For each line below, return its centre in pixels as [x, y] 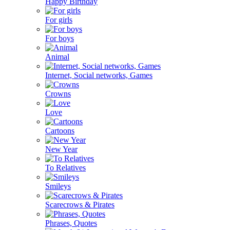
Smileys [58, 186]
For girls [59, 20]
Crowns [58, 93]
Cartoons [60, 130]
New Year [61, 149]
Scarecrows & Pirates [80, 204]
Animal [57, 56]
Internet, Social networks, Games [99, 75]
